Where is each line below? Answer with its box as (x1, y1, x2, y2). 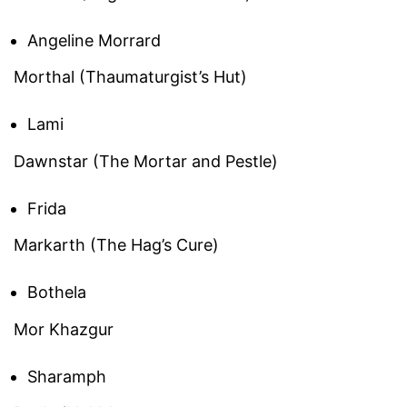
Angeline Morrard (27, 30, 161, 50)
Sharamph (27, 366, 106, 386)
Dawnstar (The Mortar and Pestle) (14, 151, 278, 171)
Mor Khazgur (14, 319, 114, 339)
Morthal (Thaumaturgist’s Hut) (14, 67, 247, 87)
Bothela (27, 283, 86, 303)
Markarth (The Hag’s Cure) (14, 235, 219, 255)
